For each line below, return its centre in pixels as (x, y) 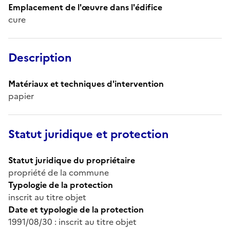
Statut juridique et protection (89, 134)
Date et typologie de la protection (76, 209)
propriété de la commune (59, 172)
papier (21, 96)
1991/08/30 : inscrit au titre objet (72, 222)
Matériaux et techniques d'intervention (86, 83)
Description (40, 57)
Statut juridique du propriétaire (72, 160)
